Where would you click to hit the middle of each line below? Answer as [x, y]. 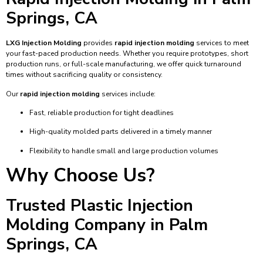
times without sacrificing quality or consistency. [84, 75]
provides [98, 43]
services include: [128, 94]
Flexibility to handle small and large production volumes [124, 151]
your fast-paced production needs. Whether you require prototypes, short [127, 54]
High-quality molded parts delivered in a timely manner [121, 132]
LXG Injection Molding [44, 43]
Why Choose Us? [80, 176]
